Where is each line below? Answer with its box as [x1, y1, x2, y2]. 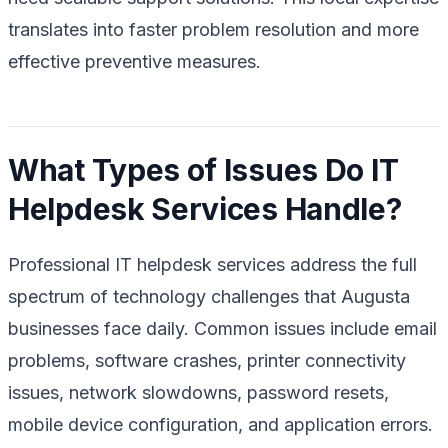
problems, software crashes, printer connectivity [8, 349, 406, 371]
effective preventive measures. [8, 50, 261, 72]
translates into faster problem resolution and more [8, 18, 419, 40]
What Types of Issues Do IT [8, 151, 399, 188]
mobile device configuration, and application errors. [8, 413, 433, 435]
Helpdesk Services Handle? [8, 190, 402, 227]
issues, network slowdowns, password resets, [8, 381, 389, 403]
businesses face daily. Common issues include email [8, 317, 437, 339]
